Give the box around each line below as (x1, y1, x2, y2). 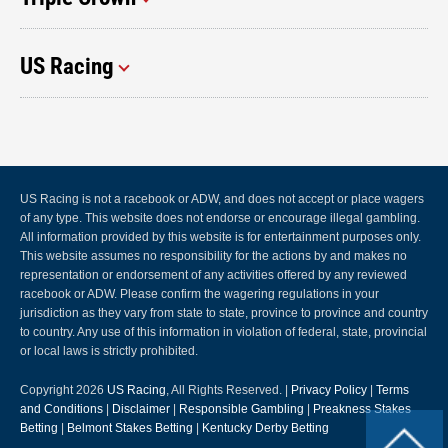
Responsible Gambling (179, 402, 304, 417)
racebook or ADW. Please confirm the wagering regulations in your (20, 287, 379, 302)
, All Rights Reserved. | (166, 383, 291, 398)
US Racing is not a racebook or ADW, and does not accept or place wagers (20, 192, 424, 207)
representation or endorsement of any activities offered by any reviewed (20, 268, 407, 283)
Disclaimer (112, 402, 170, 417)
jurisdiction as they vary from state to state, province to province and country (20, 306, 428, 321)
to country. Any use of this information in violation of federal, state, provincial (20, 325, 427, 340)
